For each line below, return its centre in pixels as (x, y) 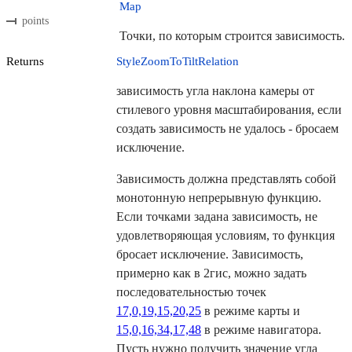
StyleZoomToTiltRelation (178, 62)
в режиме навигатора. (261, 330)
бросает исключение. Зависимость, (210, 255)
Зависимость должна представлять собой (226, 179)
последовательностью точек (191, 292)
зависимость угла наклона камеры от (215, 91)
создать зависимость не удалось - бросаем (227, 129)
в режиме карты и (251, 311)
